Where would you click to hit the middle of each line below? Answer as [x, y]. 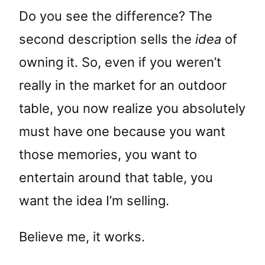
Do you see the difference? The [116, 16]
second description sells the [107, 39]
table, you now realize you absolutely [132, 108]
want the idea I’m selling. [94, 200]
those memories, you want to [108, 154]
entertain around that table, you [116, 177]
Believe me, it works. [82, 236]
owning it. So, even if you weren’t [120, 62]
